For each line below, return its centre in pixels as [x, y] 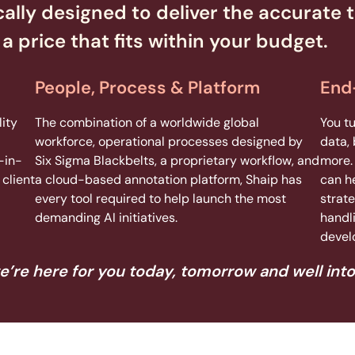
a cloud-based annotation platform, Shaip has [168, 180]
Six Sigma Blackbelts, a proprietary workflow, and [177, 161]
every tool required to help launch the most [160, 199]
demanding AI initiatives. [106, 218]
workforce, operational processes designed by [169, 142]
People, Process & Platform [147, 88]
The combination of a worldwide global [147, 123]
